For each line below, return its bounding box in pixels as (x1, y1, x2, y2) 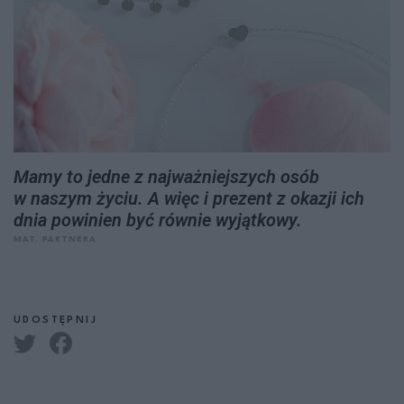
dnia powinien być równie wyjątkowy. (14, 209, 307, 231)
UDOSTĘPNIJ (14, 316, 97, 326)
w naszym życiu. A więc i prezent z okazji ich (14, 188, 364, 209)
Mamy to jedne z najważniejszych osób (14, 166, 319, 188)
